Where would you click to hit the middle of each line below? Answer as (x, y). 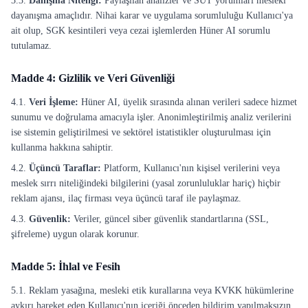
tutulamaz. (31, 46)
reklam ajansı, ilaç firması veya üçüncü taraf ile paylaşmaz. (126, 198)
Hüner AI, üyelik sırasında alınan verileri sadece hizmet (188, 102)
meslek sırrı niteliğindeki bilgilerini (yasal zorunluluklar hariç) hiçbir (146, 183)
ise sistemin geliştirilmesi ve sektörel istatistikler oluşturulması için (141, 132)
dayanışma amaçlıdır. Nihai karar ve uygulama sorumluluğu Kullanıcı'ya (152, 15)
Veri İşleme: (54, 102)
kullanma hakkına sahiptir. (62, 147)
